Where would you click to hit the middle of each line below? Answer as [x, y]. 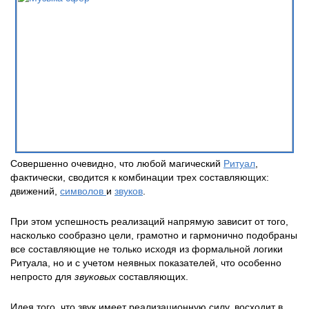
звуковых [95, 277]
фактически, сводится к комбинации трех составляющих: [140, 177]
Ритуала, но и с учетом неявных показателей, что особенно [146, 263]
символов [83, 191]
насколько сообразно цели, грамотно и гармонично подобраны [154, 235]
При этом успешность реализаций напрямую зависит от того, [149, 221]
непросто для [42, 277]
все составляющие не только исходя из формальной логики [147, 249]
